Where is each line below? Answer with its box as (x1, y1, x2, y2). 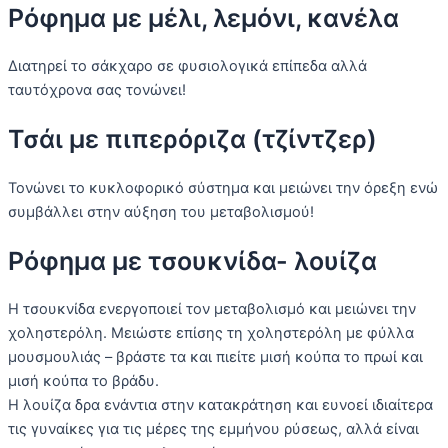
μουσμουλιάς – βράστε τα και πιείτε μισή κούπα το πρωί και (8, 348, 423, 367)
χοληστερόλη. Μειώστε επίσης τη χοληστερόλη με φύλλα (8, 324, 414, 343)
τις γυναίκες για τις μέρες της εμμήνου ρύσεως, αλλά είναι (8, 420, 419, 439)
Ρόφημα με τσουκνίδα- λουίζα (8, 245, 377, 276)
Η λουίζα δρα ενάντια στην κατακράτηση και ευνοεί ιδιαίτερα (8, 396, 433, 415)
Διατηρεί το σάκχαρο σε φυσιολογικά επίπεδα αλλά (8, 57, 367, 76)
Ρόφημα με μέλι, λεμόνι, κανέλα (8, 2, 399, 33)
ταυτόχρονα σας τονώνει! (8, 81, 186, 100)
